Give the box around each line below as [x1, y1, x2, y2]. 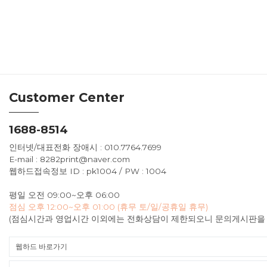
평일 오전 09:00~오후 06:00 [9, 190, 120, 200]
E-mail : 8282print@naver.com [9, 154, 130, 164]
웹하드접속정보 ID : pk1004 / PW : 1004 [9, 166, 166, 176]
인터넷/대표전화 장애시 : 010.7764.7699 [9, 142, 162, 152]
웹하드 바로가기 [15, 241, 67, 251]
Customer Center [9, 89, 125, 105]
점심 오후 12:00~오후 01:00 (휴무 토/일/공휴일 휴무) [9, 201, 208, 212]
